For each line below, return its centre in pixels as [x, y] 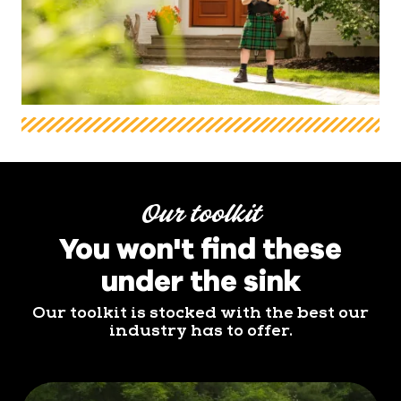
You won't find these [200, 247]
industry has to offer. [200, 330]
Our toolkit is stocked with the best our [200, 312]
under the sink [200, 280]
